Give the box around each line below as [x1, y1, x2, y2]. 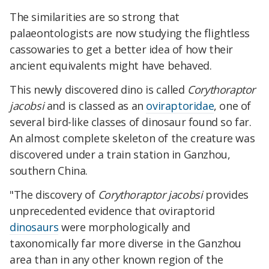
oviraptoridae [146, 98, 214, 113]
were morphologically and [58, 220, 190, 235]
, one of [214, 98, 252, 113]
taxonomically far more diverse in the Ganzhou [10, 236, 242, 251]
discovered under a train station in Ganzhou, [10, 147, 231, 162]
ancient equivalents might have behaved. [10, 58, 212, 73]
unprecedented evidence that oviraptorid [10, 204, 215, 219]
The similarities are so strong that [10, 10, 180, 25]
